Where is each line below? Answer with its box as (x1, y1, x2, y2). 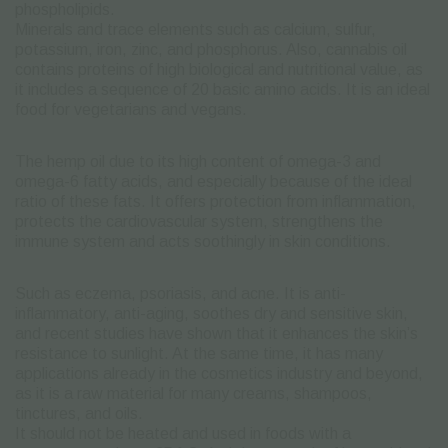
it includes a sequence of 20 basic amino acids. (15, 80, 346, 98)
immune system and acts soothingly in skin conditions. (15, 232, 391, 250)
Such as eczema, (15, 284, 140, 302)
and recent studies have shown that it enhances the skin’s (15, 324, 418, 342)
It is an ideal (346, 80, 430, 98)
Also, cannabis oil (286, 40, 407, 58)
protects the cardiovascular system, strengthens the (15, 212, 383, 230)
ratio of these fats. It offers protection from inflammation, (15, 192, 416, 210)
